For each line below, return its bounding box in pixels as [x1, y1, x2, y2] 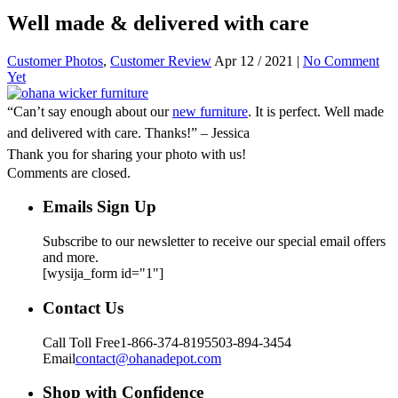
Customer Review [110, 52, 211, 68]
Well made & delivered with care [7, 11, 309, 35]
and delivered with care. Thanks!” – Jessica [7, 124, 250, 140]
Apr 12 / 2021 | [214, 52, 303, 68]
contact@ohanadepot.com [76, 350, 221, 366]
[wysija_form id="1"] [43, 266, 163, 282]
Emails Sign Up [43, 197, 156, 217]
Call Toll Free [43, 334, 120, 350]
